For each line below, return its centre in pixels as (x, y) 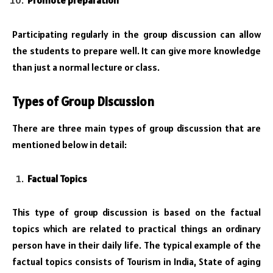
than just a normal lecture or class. (86, 67)
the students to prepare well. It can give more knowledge (136, 51)
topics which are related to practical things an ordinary (136, 229)
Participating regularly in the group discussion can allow (136, 34)
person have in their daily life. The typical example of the (136, 245)
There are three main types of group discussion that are (136, 128)
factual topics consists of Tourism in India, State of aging (136, 262)
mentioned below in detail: (69, 145)
